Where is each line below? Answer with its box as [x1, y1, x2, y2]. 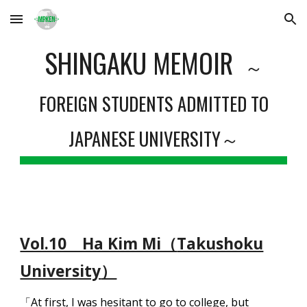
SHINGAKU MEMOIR [44, 43, 233, 82]
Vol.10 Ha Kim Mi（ [20, 233, 177, 254]
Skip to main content [11, 19, 108, 32]
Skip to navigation [210, 19, 296, 32]
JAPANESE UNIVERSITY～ [68, 125, 239, 152]
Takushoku [177, 233, 264, 254]
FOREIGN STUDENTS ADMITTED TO [38, 90, 269, 117]
